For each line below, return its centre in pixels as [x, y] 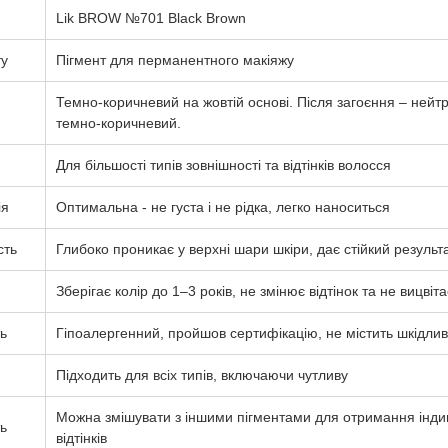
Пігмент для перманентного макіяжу [174, 60]
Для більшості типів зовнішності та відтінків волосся [223, 165]
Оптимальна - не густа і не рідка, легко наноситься [222, 207]
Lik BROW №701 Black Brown [150, 18]
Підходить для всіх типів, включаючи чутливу [201, 375]
